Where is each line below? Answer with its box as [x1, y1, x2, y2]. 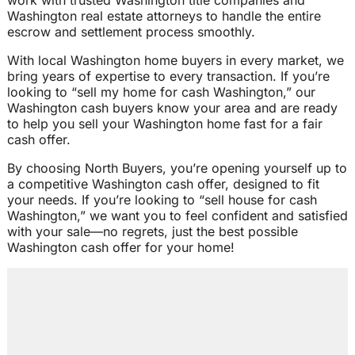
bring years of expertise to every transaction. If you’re [6, 68, 330, 85]
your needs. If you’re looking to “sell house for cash [6, 192, 317, 208]
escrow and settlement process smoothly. [6, 24, 255, 40]
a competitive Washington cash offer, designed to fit [6, 176, 319, 193]
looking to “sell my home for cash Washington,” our [6, 84, 315, 101]
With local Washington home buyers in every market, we [6, 52, 344, 69]
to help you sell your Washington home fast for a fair [6, 116, 323, 132]
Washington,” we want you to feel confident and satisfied [6, 208, 348, 224]
